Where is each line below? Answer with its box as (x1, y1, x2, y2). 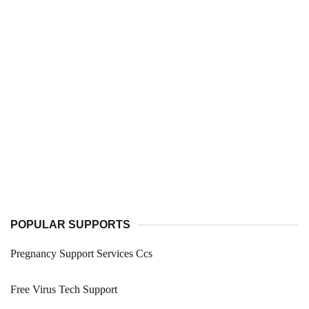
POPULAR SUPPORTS (10, 219, 130, 231)
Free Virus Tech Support (10, 283, 117, 296)
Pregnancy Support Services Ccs (10, 248, 152, 260)
